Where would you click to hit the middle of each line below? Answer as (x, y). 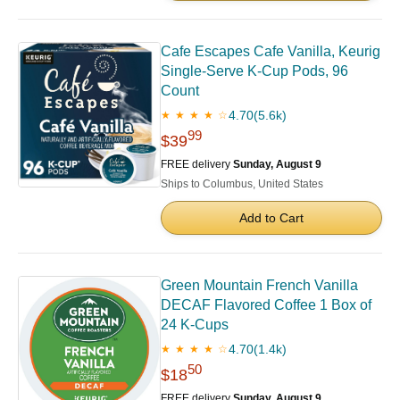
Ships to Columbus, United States (242, 184)
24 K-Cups (195, 325)
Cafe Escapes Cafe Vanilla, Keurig (271, 51)
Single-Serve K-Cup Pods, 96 (254, 71)
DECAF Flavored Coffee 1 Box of (266, 305)
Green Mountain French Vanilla (259, 285)
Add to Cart (271, 218)
